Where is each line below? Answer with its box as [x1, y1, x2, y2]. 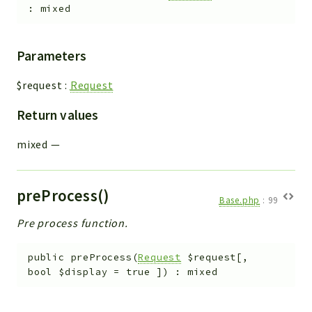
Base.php [219, 194, 260, 206]
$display [58, 266, 108, 279]
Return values [17, 106, 99, 123]
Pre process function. [17, 215, 128, 230]
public [28, 251, 65, 264]
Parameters [17, 47, 86, 64]
